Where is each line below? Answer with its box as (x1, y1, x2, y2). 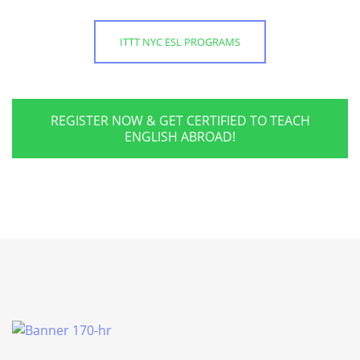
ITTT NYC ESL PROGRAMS (120, 34, 240, 49)
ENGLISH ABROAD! (125, 127, 235, 145)
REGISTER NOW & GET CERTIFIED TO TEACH (50, 111, 310, 129)
